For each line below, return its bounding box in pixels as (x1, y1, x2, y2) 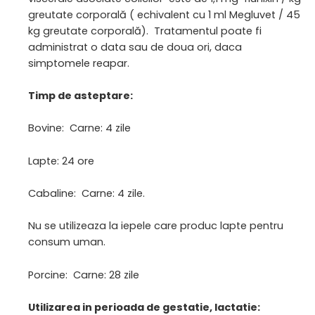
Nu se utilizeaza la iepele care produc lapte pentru (28, 219, 283, 233)
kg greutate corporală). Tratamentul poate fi (28, 23, 262, 38)
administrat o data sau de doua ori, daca (28, 39, 242, 54)
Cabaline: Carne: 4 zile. (28, 186, 145, 200)
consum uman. (28, 235, 105, 250)
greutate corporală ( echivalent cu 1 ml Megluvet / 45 (28, 7, 300, 22)
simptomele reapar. (28, 56, 129, 70)
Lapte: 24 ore (28, 153, 94, 168)
